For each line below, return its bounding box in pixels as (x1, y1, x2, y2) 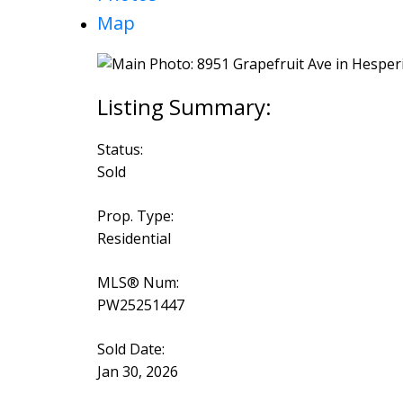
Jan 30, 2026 (96, 362, 178, 382)
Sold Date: (96, 339, 165, 360)
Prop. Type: (96, 206, 174, 227)
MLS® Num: (96, 273, 179, 293)
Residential (96, 228, 171, 249)
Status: (96, 139, 143, 160)
